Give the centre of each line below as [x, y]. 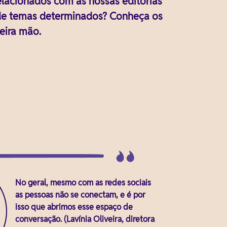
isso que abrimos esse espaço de [74, 207]
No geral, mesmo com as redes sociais [83, 183]
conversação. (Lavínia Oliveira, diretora [85, 219]
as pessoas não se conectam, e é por [80, 195]
